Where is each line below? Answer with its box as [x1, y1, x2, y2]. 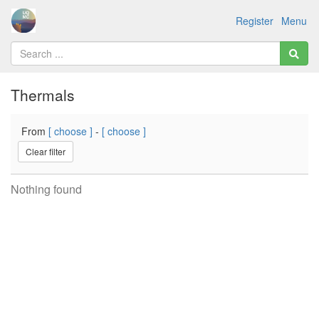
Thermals [11, 84, 75, 105]
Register [236, 13, 273, 28]
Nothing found [11, 181, 82, 197]
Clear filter [26, 145, 66, 157]
